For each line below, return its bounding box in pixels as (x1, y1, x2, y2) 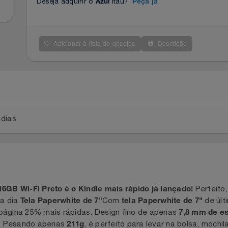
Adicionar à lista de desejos (68, 52, 155, 63)
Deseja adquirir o (50, 8, 112, 17)
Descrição (178, 52, 209, 63)
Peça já (151, 10, 179, 18)
